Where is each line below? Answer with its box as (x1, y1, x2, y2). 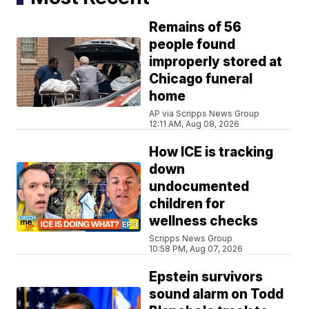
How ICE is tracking (149, 143, 274, 160)
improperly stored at (149, 53, 283, 70)
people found (149, 36, 236, 52)
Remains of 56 (149, 19, 242, 35)
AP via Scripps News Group (149, 108, 260, 119)
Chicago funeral (149, 70, 253, 87)
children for (149, 195, 226, 212)
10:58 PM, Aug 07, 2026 (149, 243, 243, 254)
